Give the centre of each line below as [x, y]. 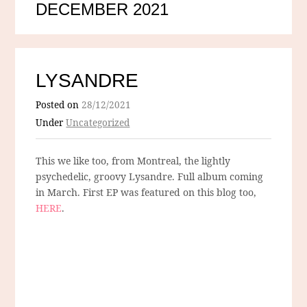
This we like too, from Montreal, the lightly [133, 161]
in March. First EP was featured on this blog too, [146, 193]
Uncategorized [98, 123]
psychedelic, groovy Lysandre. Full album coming [150, 177]
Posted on [59, 105]
